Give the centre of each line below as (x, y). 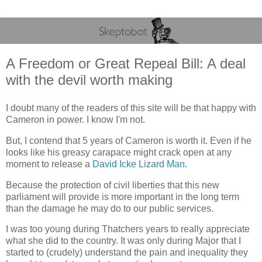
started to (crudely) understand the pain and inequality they (127, 253)
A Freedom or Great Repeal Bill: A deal (126, 64)
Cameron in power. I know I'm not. (75, 120)
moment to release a (49, 164)
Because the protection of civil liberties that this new (113, 185)
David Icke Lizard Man (139, 164)
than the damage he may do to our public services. (110, 208)
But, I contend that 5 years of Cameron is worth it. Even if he (129, 140)
